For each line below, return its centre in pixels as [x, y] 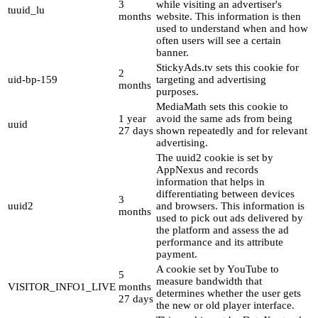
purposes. [177, 92]
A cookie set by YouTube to [218, 269]
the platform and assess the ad [223, 230]
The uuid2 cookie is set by [215, 158]
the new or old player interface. [225, 306]
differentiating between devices [225, 194]
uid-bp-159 [33, 80]
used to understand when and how [232, 29]
